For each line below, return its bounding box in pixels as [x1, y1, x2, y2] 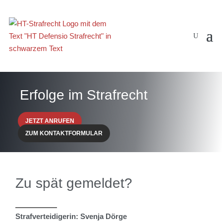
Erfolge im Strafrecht [20, 87, 148, 103]
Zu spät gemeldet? [15, 175, 133, 191]
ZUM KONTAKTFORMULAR [25, 130, 103, 137]
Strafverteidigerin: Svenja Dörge [15, 212, 127, 221]
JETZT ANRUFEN [25, 118, 74, 124]
